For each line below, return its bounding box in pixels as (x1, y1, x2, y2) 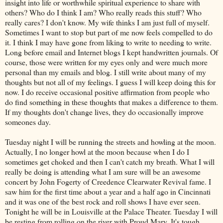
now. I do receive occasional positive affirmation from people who (5, 86, 210, 97)
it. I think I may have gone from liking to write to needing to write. (5, 36, 212, 47)
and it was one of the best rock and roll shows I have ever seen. (5, 196, 201, 207)
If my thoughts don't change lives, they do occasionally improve (5, 106, 204, 117)
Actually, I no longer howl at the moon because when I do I (5, 146, 189, 157)
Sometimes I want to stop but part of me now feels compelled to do (5, 26, 213, 37)
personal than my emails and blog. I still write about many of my (5, 66, 206, 77)
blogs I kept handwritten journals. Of (102, 46, 218, 57)
